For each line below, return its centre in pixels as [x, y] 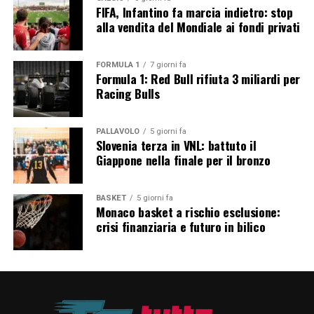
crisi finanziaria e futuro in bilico [180, 227]
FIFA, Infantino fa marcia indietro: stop [194, 12]
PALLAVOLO [117, 132]
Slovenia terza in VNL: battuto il [176, 145]
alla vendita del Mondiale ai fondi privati [198, 27]
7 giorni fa [168, 65]
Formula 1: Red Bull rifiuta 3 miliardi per [198, 79]
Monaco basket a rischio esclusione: [188, 212]
